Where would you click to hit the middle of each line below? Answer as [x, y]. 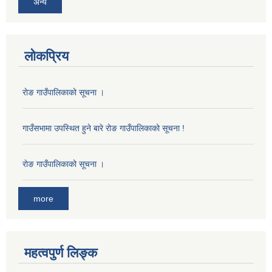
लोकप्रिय [46, 56]
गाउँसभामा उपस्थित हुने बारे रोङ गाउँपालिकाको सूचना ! [104, 128]
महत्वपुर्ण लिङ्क [61, 253]
